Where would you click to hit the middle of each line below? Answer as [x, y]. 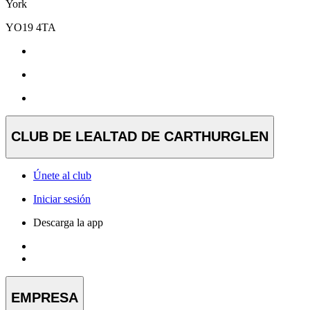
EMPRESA [45, 297]
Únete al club [62, 175]
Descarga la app [68, 222]
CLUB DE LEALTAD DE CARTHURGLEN [140, 137]
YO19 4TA [31, 27]
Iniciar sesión [62, 199]
